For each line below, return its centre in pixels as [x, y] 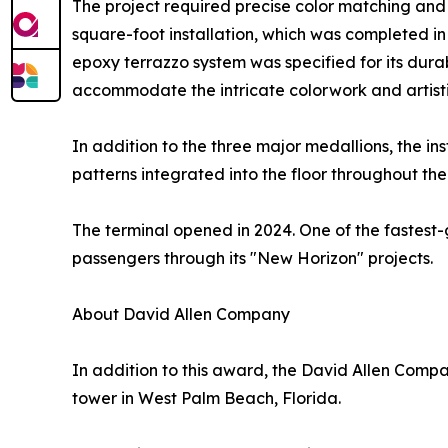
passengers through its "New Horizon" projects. [252, 258]
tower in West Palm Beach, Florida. [206, 398]
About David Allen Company [181, 314]
